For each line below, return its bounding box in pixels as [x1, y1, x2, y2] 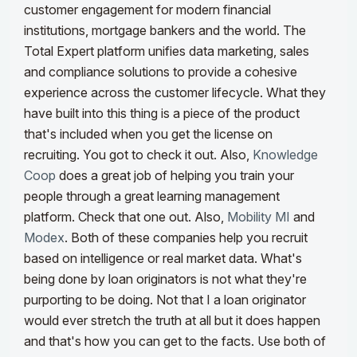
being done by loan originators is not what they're [24, 271, 307, 288]
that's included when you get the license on [24, 126, 273, 143]
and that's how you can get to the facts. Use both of [24, 333, 326, 350]
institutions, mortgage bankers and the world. [24, 22, 280, 39]
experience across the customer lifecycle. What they [24, 84, 326, 101]
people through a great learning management [24, 188, 280, 205]
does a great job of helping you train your [56, 167, 294, 184]
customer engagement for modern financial [24, 2, 271, 18]
